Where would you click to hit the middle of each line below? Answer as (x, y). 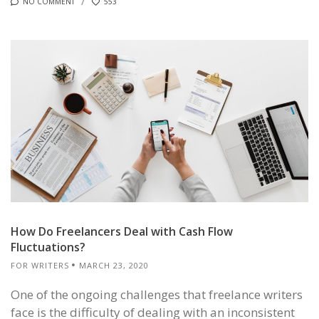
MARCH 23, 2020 (114, 265)
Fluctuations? (48, 247)
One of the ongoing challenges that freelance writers (157, 295)
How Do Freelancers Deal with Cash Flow (122, 231)
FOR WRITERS (40, 265)
